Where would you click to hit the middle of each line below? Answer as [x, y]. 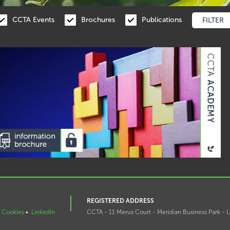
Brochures [98, 20]
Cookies [13, 212]
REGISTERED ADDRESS [120, 201]
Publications [162, 20]
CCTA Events [33, 20]
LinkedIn [43, 212]
